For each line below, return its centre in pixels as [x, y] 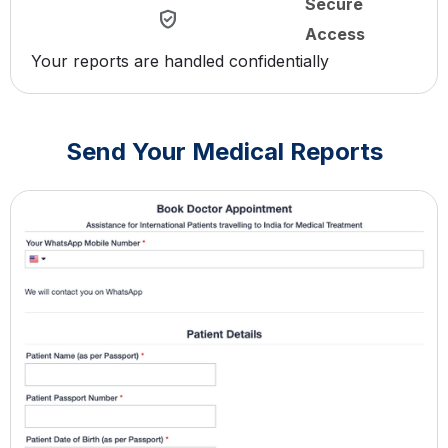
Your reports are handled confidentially [180, 61]
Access [335, 34]
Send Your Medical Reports [224, 152]
